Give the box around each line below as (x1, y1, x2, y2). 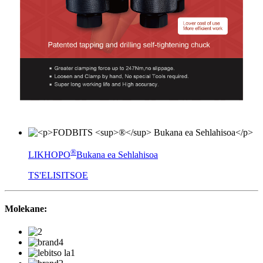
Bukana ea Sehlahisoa (76, 150, 158, 160)
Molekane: (5, 203, 47, 214)
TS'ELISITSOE (28, 170, 88, 180)
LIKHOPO (28, 150, 70, 160)
